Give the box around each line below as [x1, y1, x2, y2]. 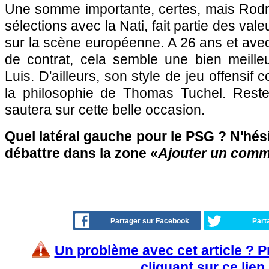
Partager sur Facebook [110, 217, 189, 225]
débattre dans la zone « [5, 145, 158, 161]
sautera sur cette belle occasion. [5, 102, 205, 118]
